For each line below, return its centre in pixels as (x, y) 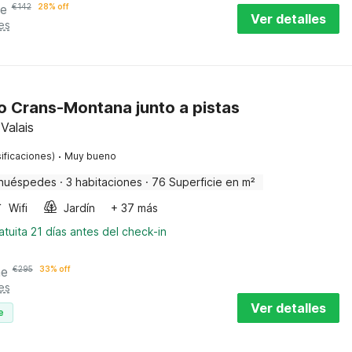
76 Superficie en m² (203, 182)
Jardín (79, 208)
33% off (55, 269)
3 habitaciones (104, 182)
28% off (53, 6)
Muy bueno (90, 156)
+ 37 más (134, 208)
